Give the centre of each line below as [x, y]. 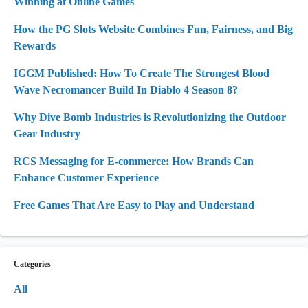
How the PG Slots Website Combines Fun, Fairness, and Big [153, 29]
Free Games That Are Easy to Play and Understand [134, 205]
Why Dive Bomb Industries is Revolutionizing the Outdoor [150, 117]
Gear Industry [47, 134]
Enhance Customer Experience [86, 178]
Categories [32, 264]
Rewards [35, 46]
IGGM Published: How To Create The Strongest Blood [142, 73]
